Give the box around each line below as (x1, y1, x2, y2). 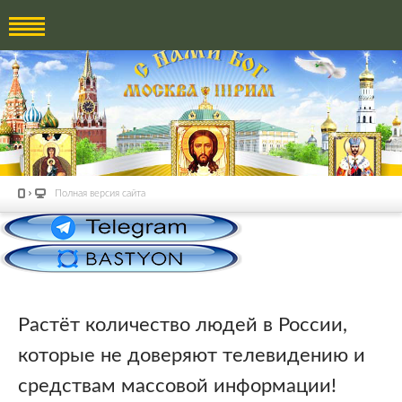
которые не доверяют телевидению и (18, 345, 365, 365)
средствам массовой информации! (18, 375, 336, 396)
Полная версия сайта (55, 188, 145, 198)
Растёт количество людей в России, (18, 314, 347, 335)
